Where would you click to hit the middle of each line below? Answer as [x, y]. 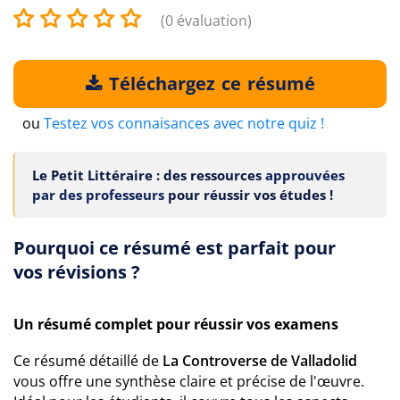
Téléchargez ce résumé [209, 83]
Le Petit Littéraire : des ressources [149, 175]
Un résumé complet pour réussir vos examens [176, 324]
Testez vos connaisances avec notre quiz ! [184, 123]
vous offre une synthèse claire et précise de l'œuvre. [189, 381]
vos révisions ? [77, 272]
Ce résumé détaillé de [88, 361]
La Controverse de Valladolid [260, 361]
